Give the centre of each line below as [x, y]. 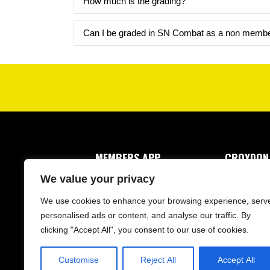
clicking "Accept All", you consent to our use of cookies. [145, 230]
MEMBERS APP [127, 158]
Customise [79, 260]
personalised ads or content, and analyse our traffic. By [146, 215]
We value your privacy [98, 179]
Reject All [158, 260]
